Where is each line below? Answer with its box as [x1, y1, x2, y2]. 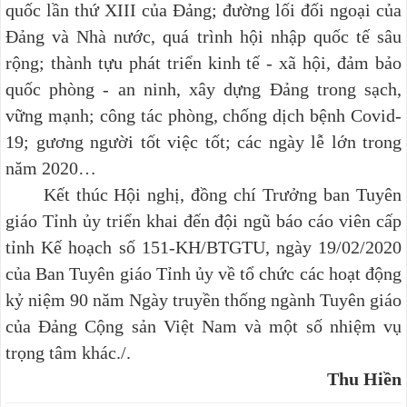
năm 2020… [5, 157, 96, 178]
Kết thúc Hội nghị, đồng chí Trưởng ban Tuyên [5, 184, 402, 204]
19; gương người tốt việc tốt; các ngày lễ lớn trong [5, 131, 402, 152]
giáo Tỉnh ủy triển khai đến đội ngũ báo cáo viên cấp [5, 210, 402, 231]
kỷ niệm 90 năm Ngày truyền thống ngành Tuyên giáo [5, 289, 402, 310]
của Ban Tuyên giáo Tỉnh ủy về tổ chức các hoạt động [5, 263, 402, 283]
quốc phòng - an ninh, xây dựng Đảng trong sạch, [5, 78, 402, 99]
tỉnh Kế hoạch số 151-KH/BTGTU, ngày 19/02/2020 [5, 236, 402, 257]
